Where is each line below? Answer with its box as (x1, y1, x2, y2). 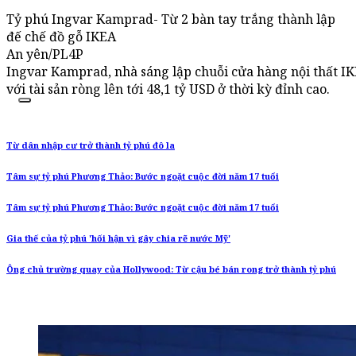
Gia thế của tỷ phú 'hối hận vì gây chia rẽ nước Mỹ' (6, 233, 230, 245)
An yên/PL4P (6, 45, 83, 64)
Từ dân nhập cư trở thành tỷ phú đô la (6, 140, 175, 152)
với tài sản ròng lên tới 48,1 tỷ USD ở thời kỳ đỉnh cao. (6, 80, 330, 99)
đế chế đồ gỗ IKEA (6, 28, 116, 46)
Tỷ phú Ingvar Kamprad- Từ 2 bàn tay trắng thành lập (6, 10, 335, 29)
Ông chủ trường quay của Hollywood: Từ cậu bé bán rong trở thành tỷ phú (6, 264, 336, 276)
